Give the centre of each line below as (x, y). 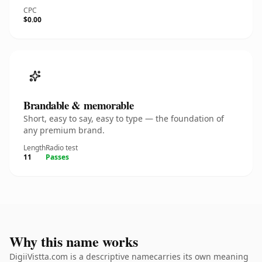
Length (35, 148)
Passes (57, 157)
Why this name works (74, 241)
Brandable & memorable (79, 105)
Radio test (62, 148)
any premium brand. (64, 130)
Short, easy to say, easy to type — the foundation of (124, 118)
